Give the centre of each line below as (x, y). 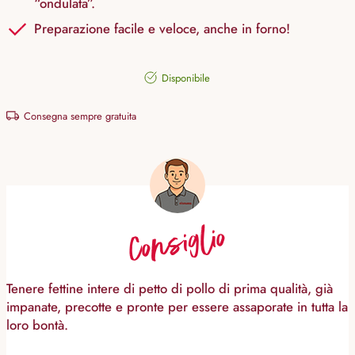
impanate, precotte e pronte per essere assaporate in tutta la (177, 307)
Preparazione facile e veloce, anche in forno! (162, 29)
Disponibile (185, 78)
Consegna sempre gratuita (78, 116)
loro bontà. (37, 325)
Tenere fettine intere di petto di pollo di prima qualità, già (170, 289)
